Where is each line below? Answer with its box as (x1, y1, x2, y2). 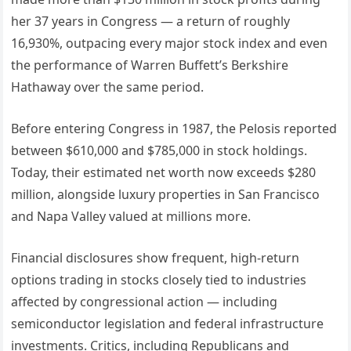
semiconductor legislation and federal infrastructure (11, 315, 324, 333)
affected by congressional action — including (11, 293, 278, 311)
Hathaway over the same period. (11, 78, 204, 96)
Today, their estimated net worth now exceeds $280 (11, 164, 317, 182)
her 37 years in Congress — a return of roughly (11, 13, 291, 31)
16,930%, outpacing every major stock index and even (11, 34, 328, 52)
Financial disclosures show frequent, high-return (11, 249, 300, 267)
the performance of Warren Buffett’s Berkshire (11, 56, 289, 74)
